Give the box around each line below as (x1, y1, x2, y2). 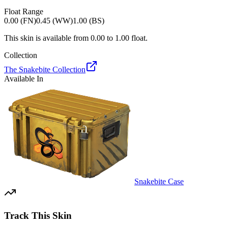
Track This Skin (4, 210, 72, 221)
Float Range (4, 7, 43, 16)
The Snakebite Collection (4, 65, 85, 74)
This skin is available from (4, 33, 89, 42)
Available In (4, 74, 43, 83)
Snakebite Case (134, 177, 184, 186)
